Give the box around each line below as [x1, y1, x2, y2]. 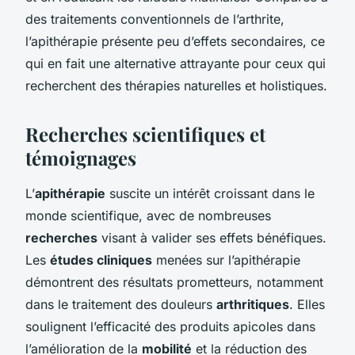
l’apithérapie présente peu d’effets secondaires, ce [25, 32, 325, 49]
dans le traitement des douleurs [25, 296, 216, 312]
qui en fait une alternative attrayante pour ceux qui [25, 55, 326, 71]
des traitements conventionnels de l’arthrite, [25, 10, 284, 27]
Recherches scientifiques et [25, 120, 265, 147]
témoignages [25, 144, 136, 170]
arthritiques [216, 296, 289, 312]
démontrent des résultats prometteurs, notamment [25, 273, 323, 290]
